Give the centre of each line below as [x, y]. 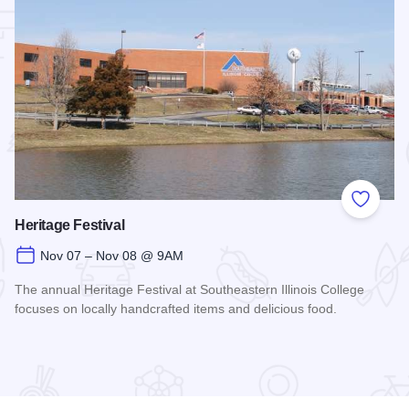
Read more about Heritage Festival [127, 342]
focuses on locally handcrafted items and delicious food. [176, 308]
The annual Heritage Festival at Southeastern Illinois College [189, 289]
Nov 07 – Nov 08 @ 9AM [112, 255]
